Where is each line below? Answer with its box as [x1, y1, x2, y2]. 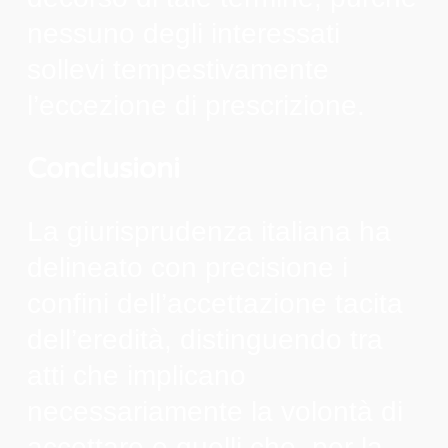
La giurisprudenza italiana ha [26, 215, 391, 247]
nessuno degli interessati [26, 17, 340, 49]
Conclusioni [26, 151, 180, 186]
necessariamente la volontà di [26, 395, 403, 427]
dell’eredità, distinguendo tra [26, 323, 383, 355]
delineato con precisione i [26, 251, 348, 283]
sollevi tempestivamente [26, 53, 329, 85]
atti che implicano [26, 359, 246, 391]
